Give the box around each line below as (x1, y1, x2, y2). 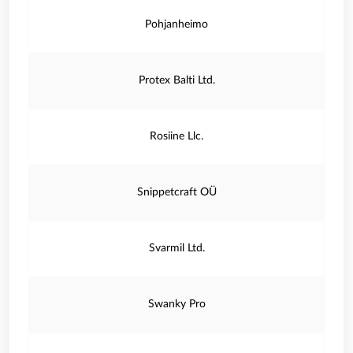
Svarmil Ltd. (148, 243, 205, 254)
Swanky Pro (147, 299, 206, 310)
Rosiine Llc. (150, 131, 203, 142)
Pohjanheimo (145, 19, 208, 30)
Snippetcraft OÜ (136, 187, 217, 198)
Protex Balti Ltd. (138, 75, 215, 86)
